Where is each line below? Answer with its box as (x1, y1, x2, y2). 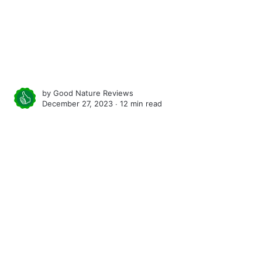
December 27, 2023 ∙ (42, 99, 120, 109)
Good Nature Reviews (53, 88, 134, 98)
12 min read (120, 99, 163, 109)
